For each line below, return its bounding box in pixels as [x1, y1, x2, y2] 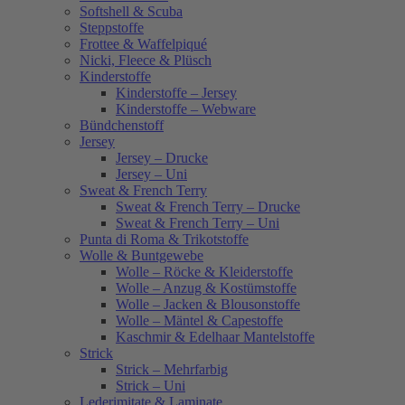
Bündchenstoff [80, 118, 164, 134]
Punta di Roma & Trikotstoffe [80, 231, 249, 248]
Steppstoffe [80, 20, 144, 36]
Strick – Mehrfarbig [116, 362, 228, 378]
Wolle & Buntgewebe [80, 248, 203, 264]
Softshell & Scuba [80, 4, 183, 20]
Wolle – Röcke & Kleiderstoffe [116, 264, 293, 280]
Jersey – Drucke [116, 150, 208, 166]
